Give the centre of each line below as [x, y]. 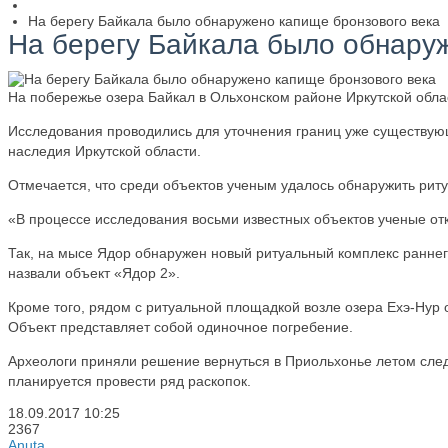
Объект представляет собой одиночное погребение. [180, 327]
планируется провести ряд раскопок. [129, 381]
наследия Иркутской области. [104, 151]
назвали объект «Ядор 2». [94, 273]
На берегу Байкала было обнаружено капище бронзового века [234, 21]
